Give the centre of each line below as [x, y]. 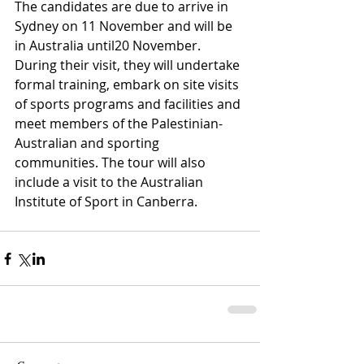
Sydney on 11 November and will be [125, 26]
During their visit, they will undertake [129, 65]
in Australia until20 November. [109, 46]
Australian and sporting [89, 143]
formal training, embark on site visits [128, 85]
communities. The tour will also [112, 163]
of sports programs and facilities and [129, 104]
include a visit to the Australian [110, 182]
